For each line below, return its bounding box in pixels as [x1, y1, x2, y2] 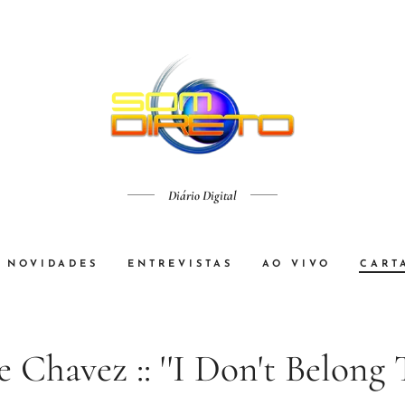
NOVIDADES [7, 259, 99, 269]
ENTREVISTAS [127, 259, 233, 269]
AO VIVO [262, 259, 331, 269]
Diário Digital [168, 187, 237, 203]
